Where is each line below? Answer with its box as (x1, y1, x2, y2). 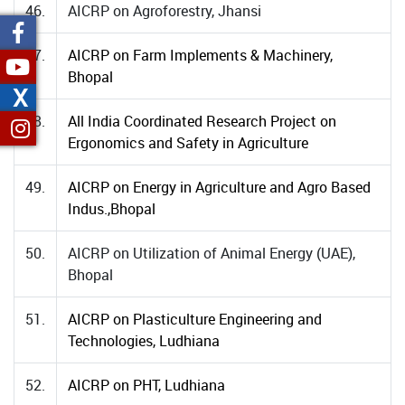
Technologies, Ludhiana (68, 331, 220, 351)
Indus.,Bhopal (68, 199, 155, 219)
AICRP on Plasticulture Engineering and (68, 309, 322, 329)
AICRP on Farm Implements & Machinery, (68, 45, 333, 65)
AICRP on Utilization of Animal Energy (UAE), (68, 243, 355, 263)
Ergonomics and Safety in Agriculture (68, 133, 308, 153)
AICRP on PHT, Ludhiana (68, 375, 225, 395)
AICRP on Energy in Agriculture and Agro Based (68, 177, 371, 197)
